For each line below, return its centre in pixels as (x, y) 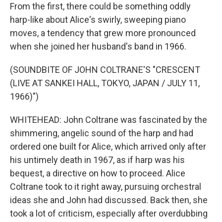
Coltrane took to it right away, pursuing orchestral (106, 187)
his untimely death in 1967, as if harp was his (97, 160)
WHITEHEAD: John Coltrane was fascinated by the (109, 120)
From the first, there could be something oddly (100, 6)
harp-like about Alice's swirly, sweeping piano (98, 20)
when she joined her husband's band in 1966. (98, 46)
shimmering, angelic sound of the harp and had (102, 133)
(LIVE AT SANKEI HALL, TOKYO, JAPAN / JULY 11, (105, 83)
